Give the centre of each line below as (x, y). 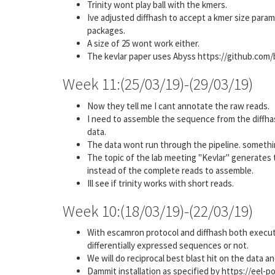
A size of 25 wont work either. (143, 43)
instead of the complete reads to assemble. (170, 170)
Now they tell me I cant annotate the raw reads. (178, 106)
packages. (106, 30)
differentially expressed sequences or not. (168, 245)
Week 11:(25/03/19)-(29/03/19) (158, 84)
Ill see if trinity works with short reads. (161, 183)
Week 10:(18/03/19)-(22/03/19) (158, 211)
